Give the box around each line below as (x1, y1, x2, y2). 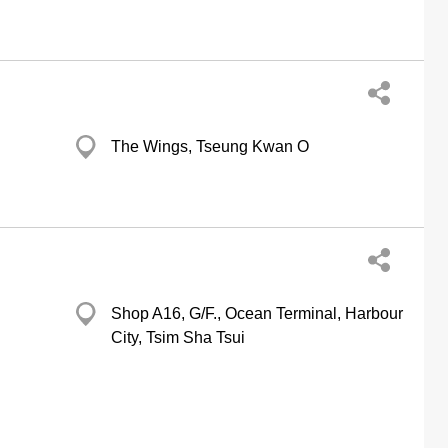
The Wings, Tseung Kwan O (111, 138, 309, 155)
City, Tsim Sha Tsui (111, 329, 245, 346)
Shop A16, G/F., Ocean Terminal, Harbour (111, 305, 403, 322)
